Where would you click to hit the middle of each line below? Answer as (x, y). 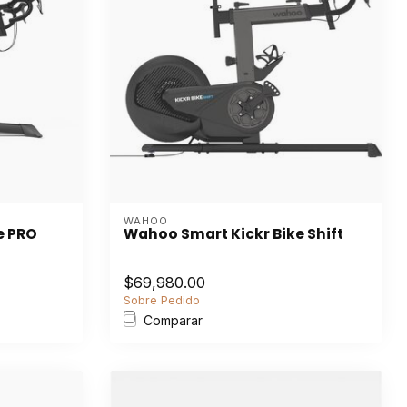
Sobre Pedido (162, 300)
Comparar (173, 320)
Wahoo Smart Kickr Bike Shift (233, 234)
